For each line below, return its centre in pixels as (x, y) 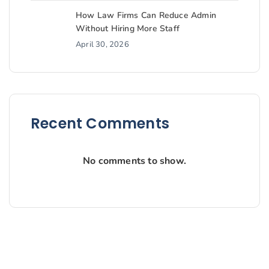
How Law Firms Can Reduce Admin (146, 16)
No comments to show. (134, 161)
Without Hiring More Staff (128, 29)
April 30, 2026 (102, 45)
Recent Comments (100, 124)
